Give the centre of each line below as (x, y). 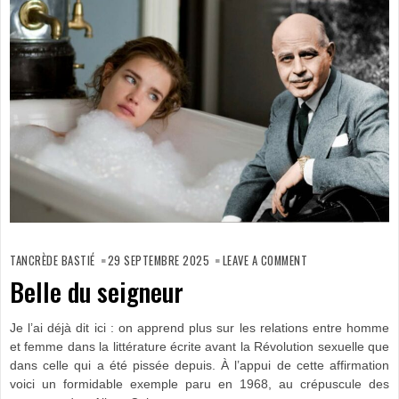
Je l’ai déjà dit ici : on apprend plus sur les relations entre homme (199, 329)
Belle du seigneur (97, 292)
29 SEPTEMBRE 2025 (159, 261)
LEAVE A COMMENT (265, 261)
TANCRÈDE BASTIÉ (53, 261)
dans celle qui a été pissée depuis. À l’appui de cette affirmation (199, 366)
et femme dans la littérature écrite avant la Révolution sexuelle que (199, 347)
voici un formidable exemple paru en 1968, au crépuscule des (199, 385)
